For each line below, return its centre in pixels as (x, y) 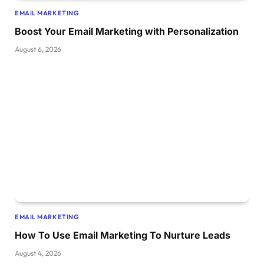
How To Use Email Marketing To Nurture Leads (123, 235)
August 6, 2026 (38, 49)
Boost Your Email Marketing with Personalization (127, 32)
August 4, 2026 (38, 253)
